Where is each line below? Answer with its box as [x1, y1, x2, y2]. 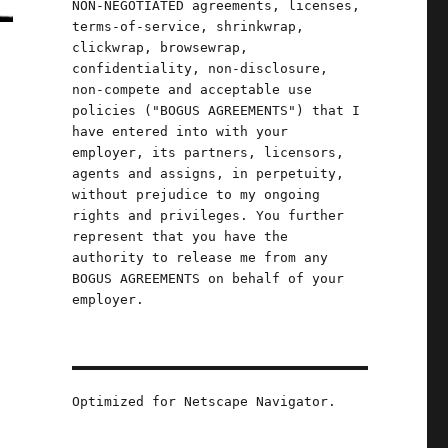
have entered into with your [71, 124, 288, 139]
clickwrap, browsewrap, [71, 40, 248, 55]
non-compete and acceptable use [71, 82, 312, 97]
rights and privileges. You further [71, 208, 344, 223]
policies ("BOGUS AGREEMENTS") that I [71, 103, 360, 118]
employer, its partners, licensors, [71, 145, 344, 160]
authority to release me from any [71, 250, 328, 265]
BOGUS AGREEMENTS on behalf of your [71, 271, 344, 286]
